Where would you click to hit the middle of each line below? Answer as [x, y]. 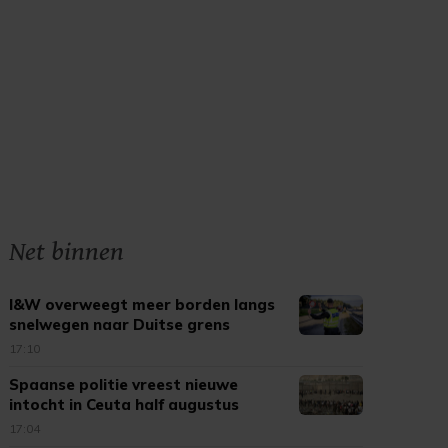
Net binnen [67, 252]
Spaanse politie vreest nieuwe [124, 384]
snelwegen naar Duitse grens [120, 324]
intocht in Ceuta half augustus [124, 404]
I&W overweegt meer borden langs [142, 304]
